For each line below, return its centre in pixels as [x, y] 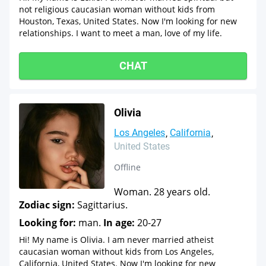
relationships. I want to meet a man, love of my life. [121, 33]
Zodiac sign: [47, 205]
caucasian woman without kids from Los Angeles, [116, 251]
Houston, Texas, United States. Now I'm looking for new [128, 21]
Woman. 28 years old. [162, 192]
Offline [127, 167]
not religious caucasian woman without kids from [117, 9]
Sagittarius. [101, 205]
